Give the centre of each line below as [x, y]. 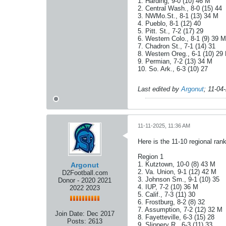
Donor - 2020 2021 [85, 180]
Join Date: [70, 214]
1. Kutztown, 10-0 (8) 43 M [177, 164]
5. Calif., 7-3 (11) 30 [166, 194]
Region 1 [151, 157]
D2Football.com [85, 173]
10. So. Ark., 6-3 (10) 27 [173, 69]
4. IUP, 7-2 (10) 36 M [168, 187]
